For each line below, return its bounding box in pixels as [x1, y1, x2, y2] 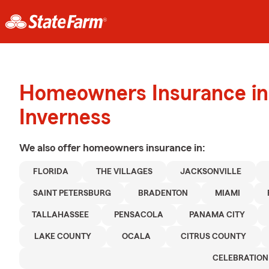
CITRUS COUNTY [181, 232, 247, 241]
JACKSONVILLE [180, 168, 242, 176]
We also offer [19, 142, 83, 153]
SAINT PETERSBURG [32, 189, 111, 198]
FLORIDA [33, 168, 69, 176]
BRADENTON [138, 189, 188, 198]
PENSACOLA [114, 211, 164, 219]
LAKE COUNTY [34, 232, 92, 241]
